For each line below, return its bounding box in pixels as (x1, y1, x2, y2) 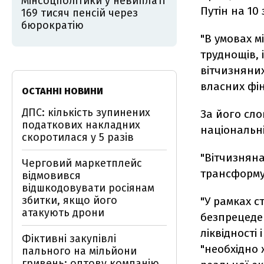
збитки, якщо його (22, 194, 117, 207)
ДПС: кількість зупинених (22, 106, 150, 119)
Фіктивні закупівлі (22, 232, 116, 245)
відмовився (22, 169, 81, 182)
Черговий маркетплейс (22, 157, 142, 170)
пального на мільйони (22, 245, 137, 258)
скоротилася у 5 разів (22, 131, 134, 144)
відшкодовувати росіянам (22, 181, 154, 194)
